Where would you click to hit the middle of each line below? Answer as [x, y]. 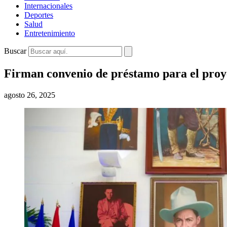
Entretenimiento [50, 33]
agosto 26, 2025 [30, 95]
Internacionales [48, 6]
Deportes [39, 15]
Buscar [15, 51]
